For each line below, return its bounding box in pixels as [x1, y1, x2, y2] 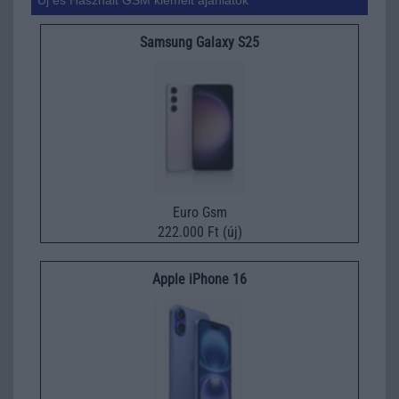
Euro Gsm [172, 203, 227, 221]
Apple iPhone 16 [152, 270, 247, 288]
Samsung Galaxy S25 [140, 33, 259, 51]
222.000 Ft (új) [157, 223, 242, 240]
